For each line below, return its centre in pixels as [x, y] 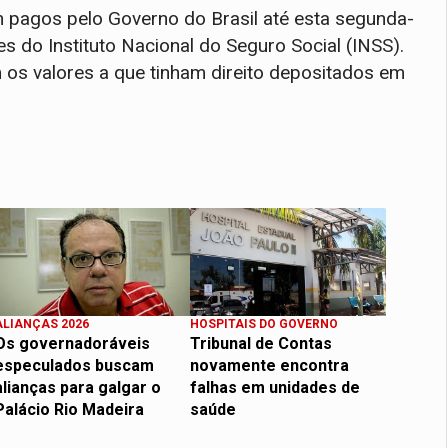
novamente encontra [269, 365]
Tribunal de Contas [261, 343]
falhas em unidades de [275, 387]
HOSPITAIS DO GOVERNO [264, 323]
